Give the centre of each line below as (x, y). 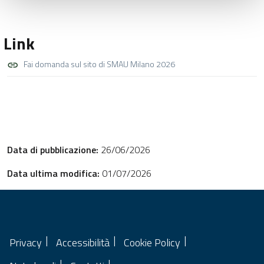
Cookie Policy (152, 243)
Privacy (26, 243)
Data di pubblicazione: (53, 150)
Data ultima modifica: (53, 174)
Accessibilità (83, 243)
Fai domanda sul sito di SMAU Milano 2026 (99, 65)
